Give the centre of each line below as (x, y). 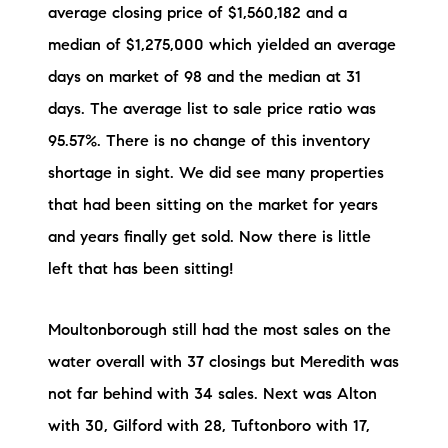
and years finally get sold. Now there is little (209, 238)
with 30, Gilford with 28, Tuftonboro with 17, (209, 426)
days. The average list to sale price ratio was (212, 110)
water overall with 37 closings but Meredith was (223, 362)
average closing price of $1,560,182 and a (197, 14)
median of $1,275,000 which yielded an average (222, 46)
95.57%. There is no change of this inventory (209, 142)
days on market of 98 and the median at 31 (204, 78)
